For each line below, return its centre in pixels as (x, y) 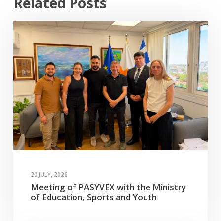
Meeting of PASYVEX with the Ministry (108, 187)
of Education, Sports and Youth (94, 197)
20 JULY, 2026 (49, 175)
